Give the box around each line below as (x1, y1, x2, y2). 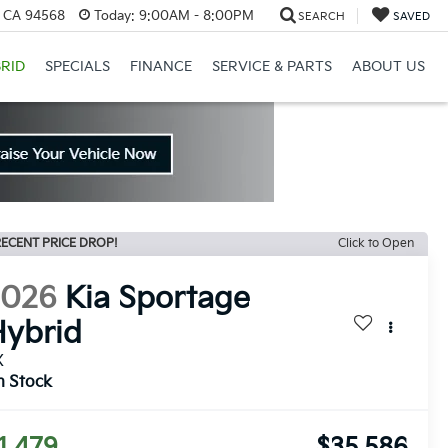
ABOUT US (351, 58, 425, 76)
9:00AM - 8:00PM (134, 7, 254, 24)
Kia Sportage (65, 281, 251, 318)
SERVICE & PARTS (211, 58, 332, 76)
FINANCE (129, 58, 192, 76)
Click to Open (338, 236, 414, 251)
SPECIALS (44, 58, 110, 76)
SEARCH (297, 9, 345, 23)
